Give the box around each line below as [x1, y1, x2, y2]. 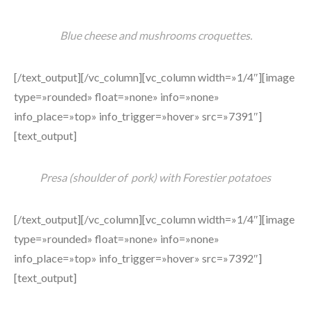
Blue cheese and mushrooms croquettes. [60, 29, 252, 42]
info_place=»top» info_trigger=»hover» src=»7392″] [14, 251, 262, 265]
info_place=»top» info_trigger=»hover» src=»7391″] [14, 109, 262, 123]
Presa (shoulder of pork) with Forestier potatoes [39, 171, 273, 184]
